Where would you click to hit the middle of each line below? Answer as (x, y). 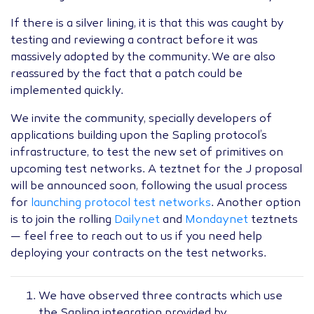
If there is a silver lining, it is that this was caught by (147, 24)
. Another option (256, 204)
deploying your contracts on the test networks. (138, 254)
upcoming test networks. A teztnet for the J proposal (156, 170)
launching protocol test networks (121, 204)
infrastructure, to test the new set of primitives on (147, 153)
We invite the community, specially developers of (141, 120)
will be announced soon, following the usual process (149, 187)
